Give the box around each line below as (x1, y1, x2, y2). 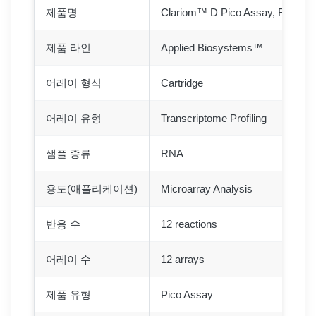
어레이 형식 (46, 77, 102, 90)
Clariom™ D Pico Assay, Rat (161, 6, 294, 19)
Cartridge (161, 77, 203, 90)
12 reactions (161, 218, 217, 231)
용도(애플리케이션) (46, 183, 138, 195)
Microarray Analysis (161, 183, 253, 195)
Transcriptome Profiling (161, 112, 267, 125)
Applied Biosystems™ (161, 42, 263, 54)
